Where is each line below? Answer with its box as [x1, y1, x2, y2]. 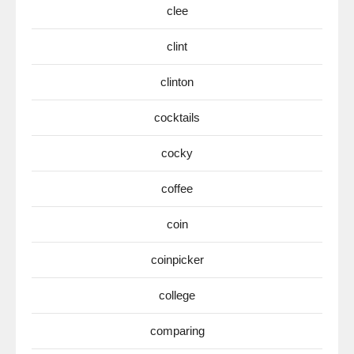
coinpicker [150, 253, 204, 266]
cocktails [154, 111, 200, 124]
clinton [160, 75, 194, 88]
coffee [161, 182, 193, 195]
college [159, 288, 195, 302]
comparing [149, 324, 205, 337]
